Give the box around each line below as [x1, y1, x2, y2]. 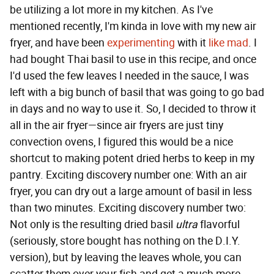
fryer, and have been [10, 36, 107, 50]
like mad [209, 36, 248, 50]
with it [175, 36, 209, 50]
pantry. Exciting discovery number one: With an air [10, 168, 247, 182]
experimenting [107, 36, 175, 50]
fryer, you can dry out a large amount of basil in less [10, 185, 252, 198]
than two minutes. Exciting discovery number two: [10, 201, 246, 215]
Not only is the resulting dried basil [10, 218, 176, 231]
